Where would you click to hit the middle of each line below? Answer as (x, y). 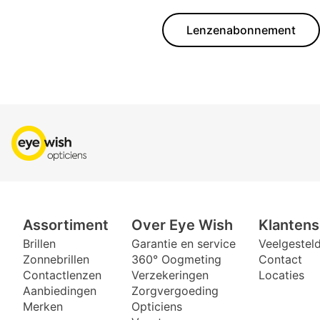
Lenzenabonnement (241, 30)
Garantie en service (184, 244)
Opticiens (157, 307)
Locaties (281, 275)
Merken (43, 307)
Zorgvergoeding (175, 291)
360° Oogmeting (176, 260)
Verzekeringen (170, 275)
